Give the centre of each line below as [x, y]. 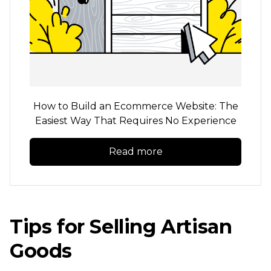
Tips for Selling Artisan [121, 226]
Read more [135, 151]
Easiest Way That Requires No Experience [135, 120]
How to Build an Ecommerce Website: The [135, 106]
